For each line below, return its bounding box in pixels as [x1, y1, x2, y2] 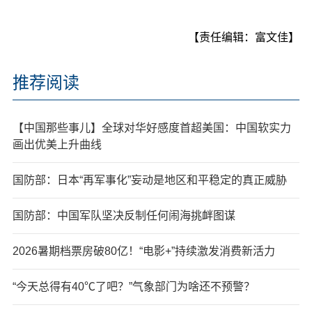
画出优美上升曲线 [12, 138, 102, 150]
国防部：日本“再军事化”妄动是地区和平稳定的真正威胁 [12, 173, 287, 186]
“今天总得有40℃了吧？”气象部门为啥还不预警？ [12, 280, 255, 292]
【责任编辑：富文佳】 [188, 31, 300, 43]
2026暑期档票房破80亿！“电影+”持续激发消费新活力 [12, 244, 275, 257]
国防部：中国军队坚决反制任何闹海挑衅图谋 [12, 209, 235, 221]
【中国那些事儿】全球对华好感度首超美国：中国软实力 [12, 121, 291, 134]
